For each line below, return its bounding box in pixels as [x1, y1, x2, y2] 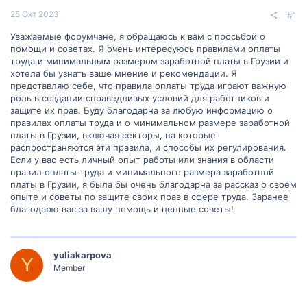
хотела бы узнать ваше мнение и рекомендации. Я [10, 67, 237, 79]
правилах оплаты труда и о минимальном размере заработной [10, 116, 290, 128]
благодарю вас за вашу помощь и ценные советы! [10, 203, 234, 214]
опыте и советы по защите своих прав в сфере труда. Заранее [10, 191, 288, 202]
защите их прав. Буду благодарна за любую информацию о [10, 104, 273, 116]
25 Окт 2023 [10, 8, 59, 19]
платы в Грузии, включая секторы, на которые [10, 129, 216, 140]
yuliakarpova [53, 249, 112, 260]
